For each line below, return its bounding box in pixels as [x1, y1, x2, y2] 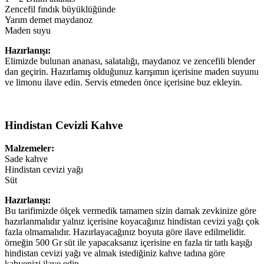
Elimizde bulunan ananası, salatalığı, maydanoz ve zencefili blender [5, 56, 255, 67]
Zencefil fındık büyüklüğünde [5, 4, 115, 15]
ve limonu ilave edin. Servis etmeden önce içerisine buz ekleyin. [5, 77, 242, 88]
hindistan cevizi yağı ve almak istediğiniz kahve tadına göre [5, 247, 225, 258]
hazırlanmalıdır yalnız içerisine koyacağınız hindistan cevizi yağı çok [5, 216, 259, 226]
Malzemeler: [5, 143, 54, 153]
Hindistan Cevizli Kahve [5, 118, 123, 131]
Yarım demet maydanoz [5, 15, 93, 25]
